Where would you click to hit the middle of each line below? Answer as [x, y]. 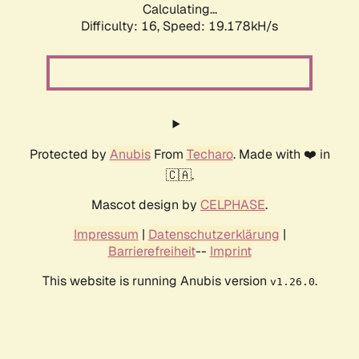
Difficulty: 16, [122, 26]
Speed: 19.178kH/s [220, 26]
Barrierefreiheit [151, 252]
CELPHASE [233, 205]
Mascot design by [146, 205]
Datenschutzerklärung [214, 235]
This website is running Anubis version [156, 281]
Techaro [210, 155]
